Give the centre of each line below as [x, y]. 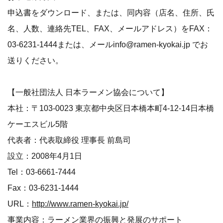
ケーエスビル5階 [38, 124]
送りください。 [35, 60]
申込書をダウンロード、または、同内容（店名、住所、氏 [111, 13]
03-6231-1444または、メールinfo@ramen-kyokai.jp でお [108, 45]
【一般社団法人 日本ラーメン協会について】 [88, 92]
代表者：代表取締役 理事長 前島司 [69, 140]
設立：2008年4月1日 [45, 156]
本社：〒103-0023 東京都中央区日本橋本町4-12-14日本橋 [111, 108]
